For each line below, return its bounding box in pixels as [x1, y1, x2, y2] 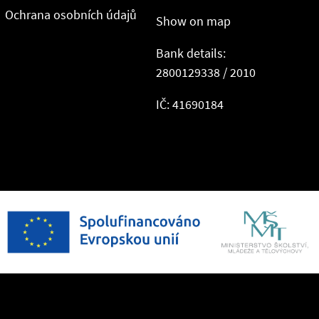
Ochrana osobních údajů [4, 6, 137, 23]
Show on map [155, 13, 231, 30]
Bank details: [155, 45, 226, 62]
